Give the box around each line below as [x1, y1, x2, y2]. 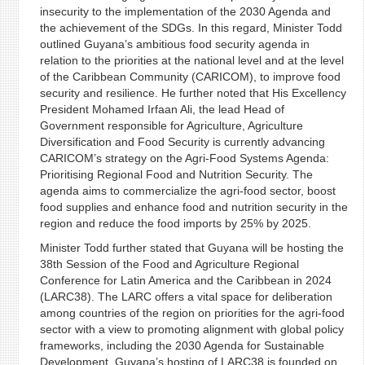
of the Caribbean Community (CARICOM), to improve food [39, 70, 341, 84]
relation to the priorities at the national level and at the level [39, 54, 344, 68]
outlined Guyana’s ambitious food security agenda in [39, 37, 310, 51]
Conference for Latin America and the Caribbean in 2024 [39, 274, 332, 288]
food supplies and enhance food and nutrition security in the [39, 200, 348, 214]
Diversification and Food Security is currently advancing [39, 135, 325, 149]
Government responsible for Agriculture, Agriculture [39, 119, 303, 133]
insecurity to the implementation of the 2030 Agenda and [39, 5, 331, 19]
